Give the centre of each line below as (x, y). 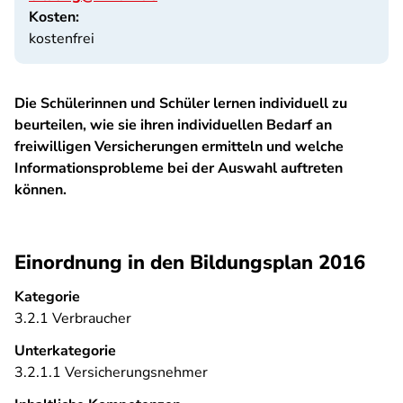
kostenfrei (62, 39)
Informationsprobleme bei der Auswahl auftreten (179, 168)
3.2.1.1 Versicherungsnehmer (111, 372)
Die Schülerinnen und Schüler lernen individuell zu (181, 103)
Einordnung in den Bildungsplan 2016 (190, 263)
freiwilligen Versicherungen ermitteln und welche (179, 147)
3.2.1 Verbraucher (73, 318)
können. (40, 190)
